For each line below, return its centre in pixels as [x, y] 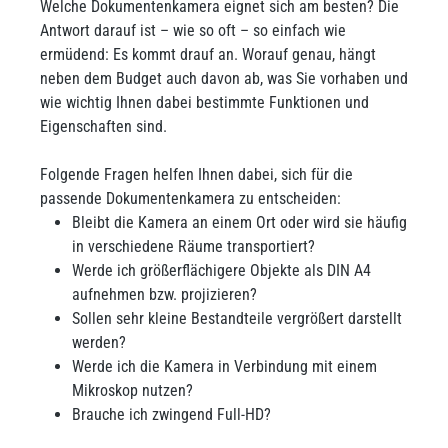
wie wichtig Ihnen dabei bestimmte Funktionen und [204, 102]
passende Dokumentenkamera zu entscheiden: [190, 198]
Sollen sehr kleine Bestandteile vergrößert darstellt [237, 318]
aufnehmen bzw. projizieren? [164, 294]
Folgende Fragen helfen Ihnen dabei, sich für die [196, 174]
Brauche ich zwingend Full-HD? [173, 414]
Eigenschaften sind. [105, 126]
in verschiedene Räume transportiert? [193, 246]
